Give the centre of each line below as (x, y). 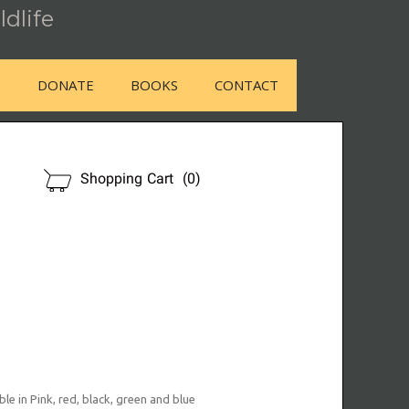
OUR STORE (241, 173)
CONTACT (247, 85)
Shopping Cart (129, 180)
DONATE (66, 85)
